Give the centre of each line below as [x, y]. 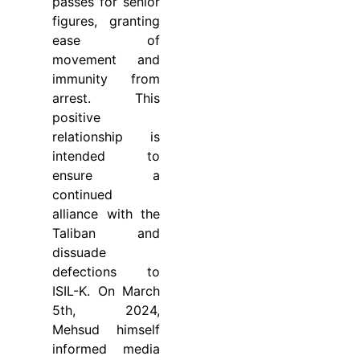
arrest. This [106, 98]
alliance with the [106, 213]
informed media [106, 348]
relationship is [106, 136]
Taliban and [106, 233]
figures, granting [106, 20]
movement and [106, 59]
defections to [106, 271]
